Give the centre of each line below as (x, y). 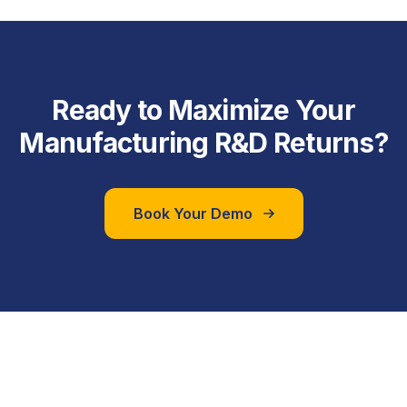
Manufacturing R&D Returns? (203, 143)
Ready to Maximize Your (203, 110)
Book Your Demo (193, 213)
